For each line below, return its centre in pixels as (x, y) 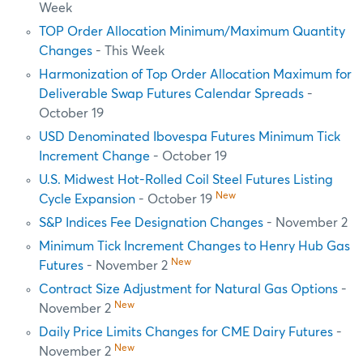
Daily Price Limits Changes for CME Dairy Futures (186, 332)
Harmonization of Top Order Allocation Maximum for (196, 74)
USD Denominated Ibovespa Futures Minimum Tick (190, 137)
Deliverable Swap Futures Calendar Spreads (172, 94)
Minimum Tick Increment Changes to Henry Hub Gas (195, 246)
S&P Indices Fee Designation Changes (152, 222)
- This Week (129, 51)
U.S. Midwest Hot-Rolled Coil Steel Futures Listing (186, 179)
